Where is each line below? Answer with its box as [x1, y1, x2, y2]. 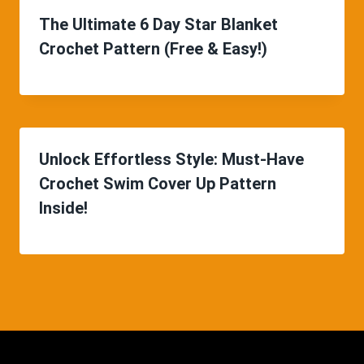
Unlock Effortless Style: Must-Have [39, 149, 304, 169]
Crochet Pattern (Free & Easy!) [39, 38, 267, 58]
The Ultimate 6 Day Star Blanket [39, 14, 278, 34]
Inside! [39, 197, 88, 218]
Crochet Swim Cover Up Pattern [39, 173, 276, 193]
